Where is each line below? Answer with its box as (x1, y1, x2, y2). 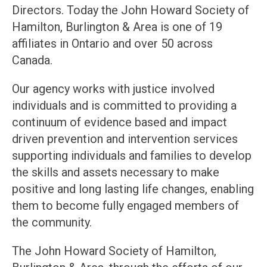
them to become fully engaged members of (11, 198, 239, 213)
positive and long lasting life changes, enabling (11, 182, 254, 197)
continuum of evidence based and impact (11, 115, 227, 130)
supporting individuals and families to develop (11, 148, 252, 163)
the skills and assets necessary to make (11, 165, 219, 180)
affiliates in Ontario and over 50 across (11, 36, 213, 51)
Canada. (11, 53, 52, 68)
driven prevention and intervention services (11, 132, 238, 147)
